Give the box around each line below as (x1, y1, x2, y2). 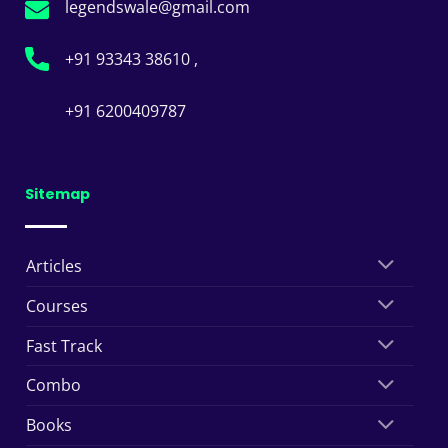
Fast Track (26, 334, 102, 357)
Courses (26, 294, 88, 317)
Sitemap (25, 183, 90, 204)
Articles (26, 254, 82, 277)
